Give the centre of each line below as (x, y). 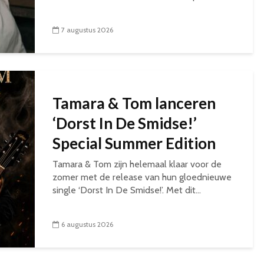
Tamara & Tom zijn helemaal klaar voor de (137, 164)
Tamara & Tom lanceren (134, 103)
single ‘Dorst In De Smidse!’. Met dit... (127, 190)
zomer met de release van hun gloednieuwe (142, 177)
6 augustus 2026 (87, 224)
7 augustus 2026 (87, 30)
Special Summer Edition (134, 143)
